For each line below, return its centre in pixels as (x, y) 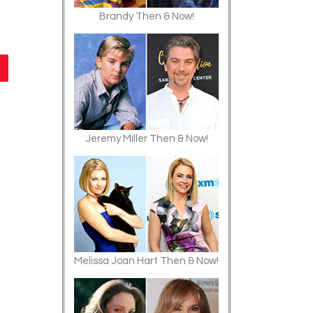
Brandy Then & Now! (146, 16)
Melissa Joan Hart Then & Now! (146, 261)
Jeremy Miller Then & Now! (146, 139)
